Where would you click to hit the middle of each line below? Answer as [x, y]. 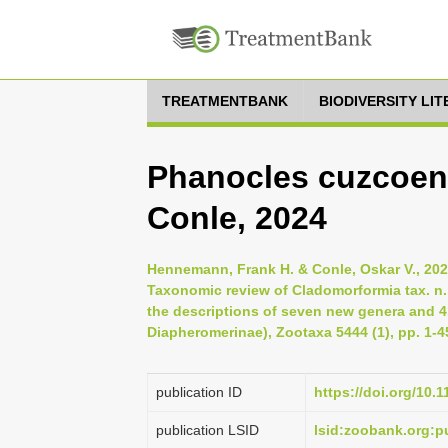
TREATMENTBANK [225, 101]
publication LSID [207, 430]
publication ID [199, 392]
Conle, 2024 [237, 218]
